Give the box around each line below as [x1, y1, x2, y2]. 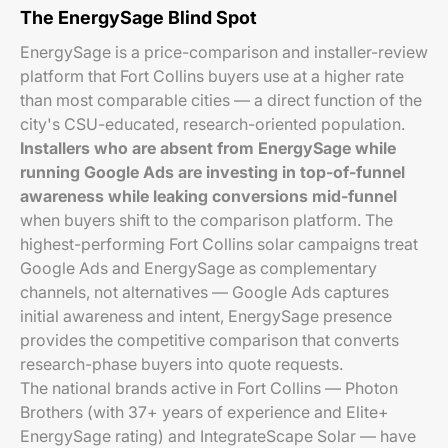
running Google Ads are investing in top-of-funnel [20, 162, 405, 182]
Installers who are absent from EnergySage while [20, 138, 396, 158]
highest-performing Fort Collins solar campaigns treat [20, 234, 418, 254]
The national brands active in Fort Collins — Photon [20, 378, 398, 398]
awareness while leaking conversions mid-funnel [20, 186, 397, 206]
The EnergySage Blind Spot [20, 7, 257, 28]
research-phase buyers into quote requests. [20, 354, 343, 374]
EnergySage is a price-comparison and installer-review [20, 42, 428, 62]
